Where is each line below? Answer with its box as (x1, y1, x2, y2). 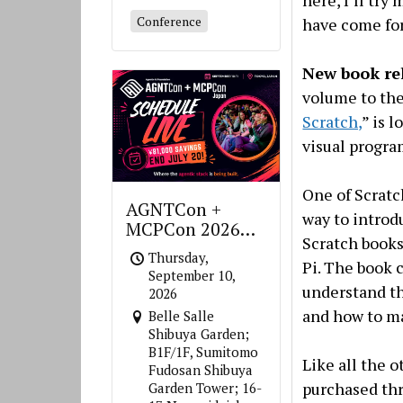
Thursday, (148, 248, 209, 267)
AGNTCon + (126, 197, 222, 222)
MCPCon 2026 (126, 217, 241, 242)
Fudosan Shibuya (148, 361, 254, 380)
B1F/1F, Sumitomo (148, 343, 259, 362)
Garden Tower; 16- (148, 379, 263, 398)
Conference (137, 13, 202, 31)
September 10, (148, 266, 236, 285)
